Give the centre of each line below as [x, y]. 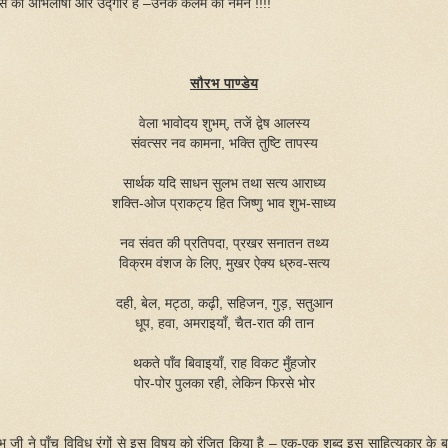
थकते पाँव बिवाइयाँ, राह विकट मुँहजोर [224, 363]
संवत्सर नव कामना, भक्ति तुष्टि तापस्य [224, 143]
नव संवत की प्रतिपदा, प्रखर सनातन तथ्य [224, 243]
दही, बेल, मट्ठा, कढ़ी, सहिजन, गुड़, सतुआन [224, 303]
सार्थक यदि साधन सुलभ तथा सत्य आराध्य [224, 183]
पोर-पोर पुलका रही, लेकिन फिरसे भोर [224, 383]
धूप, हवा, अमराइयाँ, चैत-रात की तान [224, 323]
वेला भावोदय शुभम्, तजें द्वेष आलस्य [224, 123]
